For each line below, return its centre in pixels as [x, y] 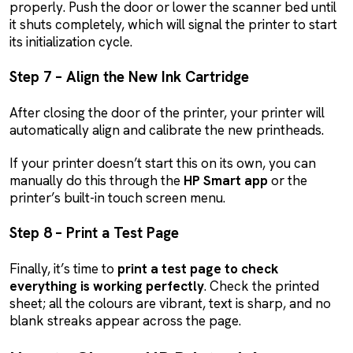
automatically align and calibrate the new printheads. [167, 130]
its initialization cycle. [71, 41]
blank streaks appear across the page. [125, 320]
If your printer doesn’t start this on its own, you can [163, 163]
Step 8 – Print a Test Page [94, 232]
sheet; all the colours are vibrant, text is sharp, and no [170, 303]
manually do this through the [97, 180]
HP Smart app [226, 180]
